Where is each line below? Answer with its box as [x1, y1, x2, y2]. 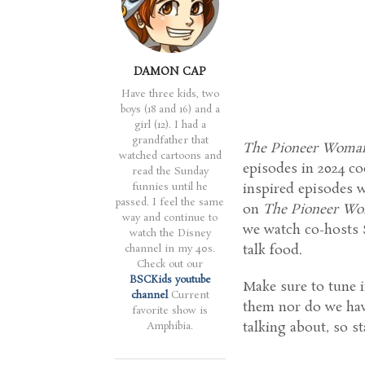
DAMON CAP [134, 64, 207, 79]
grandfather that [131, 134, 209, 147]
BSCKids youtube [129, 273, 211, 287]
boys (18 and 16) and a [120, 103, 220, 117]
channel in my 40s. [125, 242, 216, 256]
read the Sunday [131, 165, 209, 178]
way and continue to [122, 211, 218, 225]
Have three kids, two [121, 87, 219, 101]
